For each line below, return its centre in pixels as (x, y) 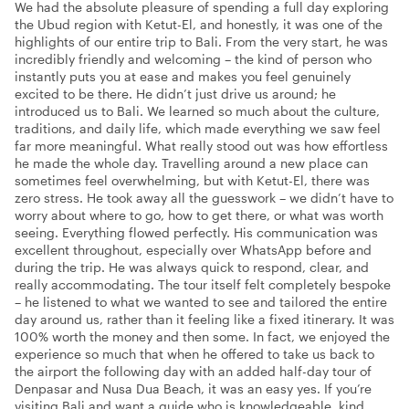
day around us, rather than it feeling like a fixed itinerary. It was (204, 320)
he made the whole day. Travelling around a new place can (191, 163)
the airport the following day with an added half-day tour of (193, 372)
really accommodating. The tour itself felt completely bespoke (203, 285)
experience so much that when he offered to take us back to (194, 354)
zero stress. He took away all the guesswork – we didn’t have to (204, 198)
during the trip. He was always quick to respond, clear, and (192, 267)
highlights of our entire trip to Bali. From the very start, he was (201, 42)
